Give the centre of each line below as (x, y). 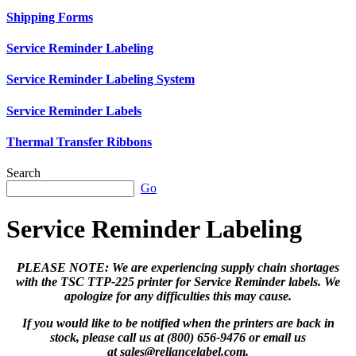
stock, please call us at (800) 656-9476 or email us (178, 338)
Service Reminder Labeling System (101, 79)
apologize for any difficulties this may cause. (178, 296)
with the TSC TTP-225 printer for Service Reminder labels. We (178, 282)
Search (23, 173)
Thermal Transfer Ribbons (79, 141)
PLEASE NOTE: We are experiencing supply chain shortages (178, 268)
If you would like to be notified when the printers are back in (178, 323)
